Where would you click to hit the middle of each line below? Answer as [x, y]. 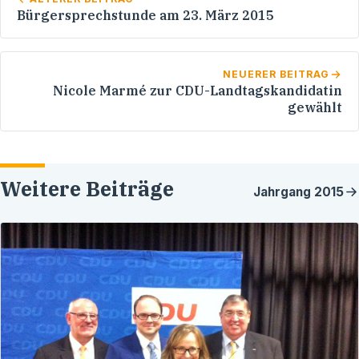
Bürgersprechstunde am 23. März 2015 [145, 15]
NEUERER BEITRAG [276, 74]
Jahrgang [284, 192]
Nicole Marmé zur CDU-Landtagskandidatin [198, 90]
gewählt [315, 107]
